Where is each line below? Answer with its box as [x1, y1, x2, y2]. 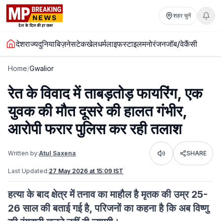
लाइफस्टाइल [106, 39, 142, 49]
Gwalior [30, 64, 54, 73]
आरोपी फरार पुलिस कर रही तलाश [8, 120, 182, 138]
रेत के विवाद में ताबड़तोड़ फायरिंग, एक [8, 84, 202, 102]
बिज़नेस [55, 39, 76, 49]
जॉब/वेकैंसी [166, 39, 197, 49]
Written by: [8, 149, 39, 157]
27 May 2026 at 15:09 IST [49, 167, 123, 175]
